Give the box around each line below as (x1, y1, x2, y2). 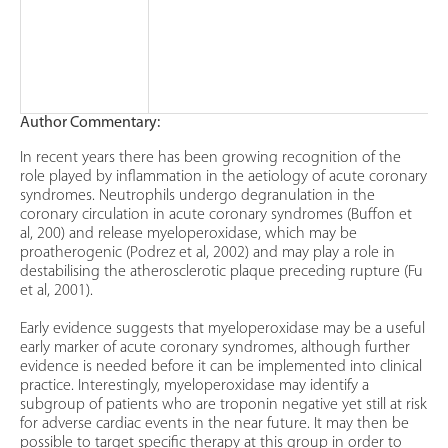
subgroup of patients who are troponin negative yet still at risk (20, 397, 427, 414)
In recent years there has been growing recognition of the (20, 150, 401, 167)
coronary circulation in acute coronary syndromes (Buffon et (20, 207, 412, 224)
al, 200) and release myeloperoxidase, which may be (20, 226, 357, 243)
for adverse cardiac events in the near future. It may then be (20, 416, 409, 433)
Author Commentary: (20, 115, 160, 132)
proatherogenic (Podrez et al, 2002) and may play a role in (20, 245, 395, 262)
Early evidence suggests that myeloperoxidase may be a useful (20, 321, 425, 338)
